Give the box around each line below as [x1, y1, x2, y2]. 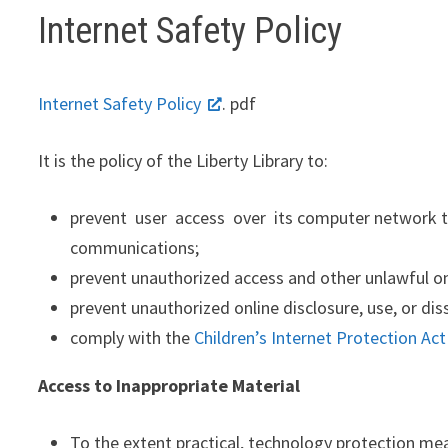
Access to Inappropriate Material [38, 374, 301, 397]
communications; [70, 236, 200, 259]
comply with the [70, 326, 195, 349]
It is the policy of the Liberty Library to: [38, 149, 329, 172]
